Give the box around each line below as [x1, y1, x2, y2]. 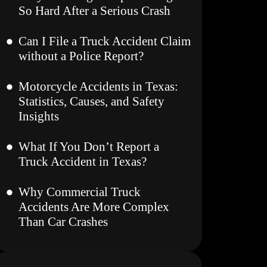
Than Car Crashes [18, 215, 108, 229]
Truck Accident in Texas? [18, 154, 147, 169]
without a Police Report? [18, 49, 144, 63]
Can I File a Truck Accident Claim [18, 34, 191, 48]
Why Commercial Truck [18, 185, 141, 199]
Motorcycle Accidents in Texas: [18, 79, 179, 94]
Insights [18, 109, 60, 123]
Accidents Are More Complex [18, 200, 170, 214]
